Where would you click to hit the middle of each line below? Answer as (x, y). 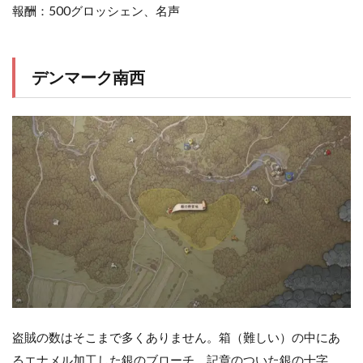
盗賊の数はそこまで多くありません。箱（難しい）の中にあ (176, 337)
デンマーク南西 (88, 77)
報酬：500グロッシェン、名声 (96, 10)
